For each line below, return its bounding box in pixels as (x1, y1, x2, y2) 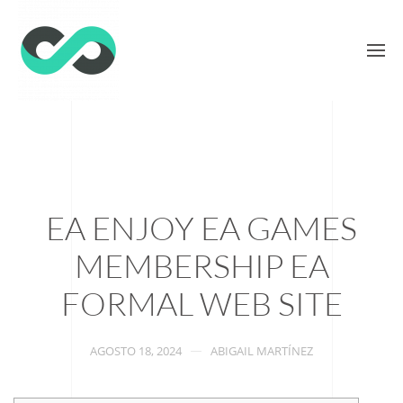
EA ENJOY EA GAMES (46, 208, 357, 247)
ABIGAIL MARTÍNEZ (210, 343, 313, 359)
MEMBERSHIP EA (74, 246, 329, 285)
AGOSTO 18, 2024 (90, 343, 182, 359)
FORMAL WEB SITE (60, 283, 343, 323)
